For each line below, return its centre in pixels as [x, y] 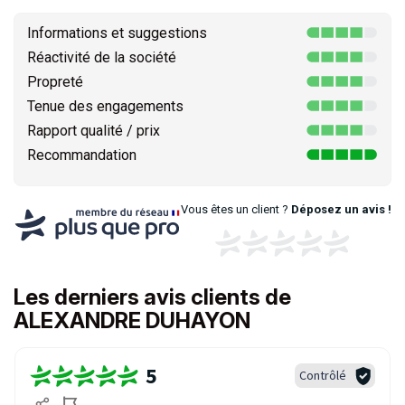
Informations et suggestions [117, 33]
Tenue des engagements [105, 106]
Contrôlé [323, 375]
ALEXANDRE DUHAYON [132, 320]
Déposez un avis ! [341, 209]
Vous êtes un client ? [235, 209]
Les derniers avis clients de [152, 297]
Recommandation [82, 155]
